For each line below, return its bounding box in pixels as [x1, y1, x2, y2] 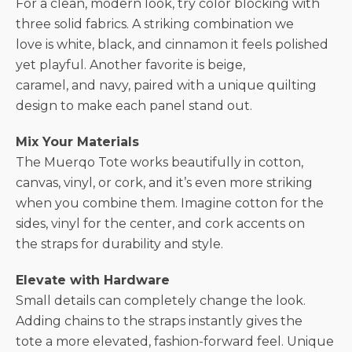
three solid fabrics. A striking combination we [16, 16, 294, 31]
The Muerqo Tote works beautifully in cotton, [16, 154, 303, 170]
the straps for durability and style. [16, 236, 223, 251]
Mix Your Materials [16, 134, 139, 149]
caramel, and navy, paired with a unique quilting [16, 77, 317, 93]
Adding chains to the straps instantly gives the [16, 313, 302, 328]
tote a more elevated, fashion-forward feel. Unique [16, 333, 334, 349]
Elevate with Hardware [16, 272, 170, 288]
